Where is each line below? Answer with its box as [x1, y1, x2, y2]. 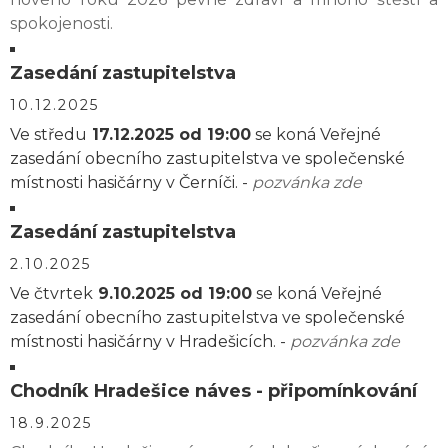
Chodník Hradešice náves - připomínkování [10, 380, 417, 402]
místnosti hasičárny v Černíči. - [10, 173, 252, 192]
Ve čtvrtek [10, 284, 93, 303]
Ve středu [10, 125, 87, 144]
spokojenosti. [10, 14, 113, 33]
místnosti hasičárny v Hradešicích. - [10, 332, 290, 351]
